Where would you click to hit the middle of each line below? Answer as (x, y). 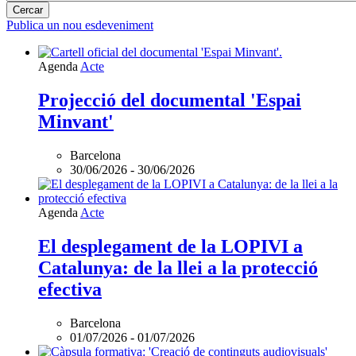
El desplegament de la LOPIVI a (170, 247)
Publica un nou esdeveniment (80, 25)
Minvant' (76, 122)
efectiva (70, 290)
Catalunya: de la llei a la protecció (178, 268)
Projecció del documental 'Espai (170, 101)
